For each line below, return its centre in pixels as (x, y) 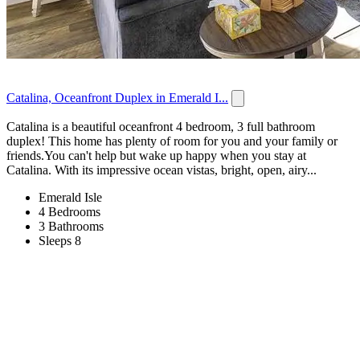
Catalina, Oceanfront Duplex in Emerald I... (117, 98)
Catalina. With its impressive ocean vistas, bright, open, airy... (162, 170)
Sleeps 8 (60, 241)
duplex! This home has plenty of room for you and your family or (172, 141)
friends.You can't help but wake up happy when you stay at (156, 156)
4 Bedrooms (70, 212)
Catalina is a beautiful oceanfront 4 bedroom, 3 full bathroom (161, 127)
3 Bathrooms (71, 227)
